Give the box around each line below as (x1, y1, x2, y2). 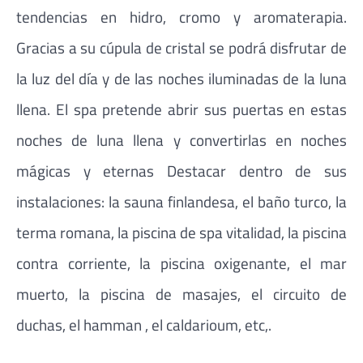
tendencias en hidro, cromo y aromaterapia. (16, 4, 347, 28)
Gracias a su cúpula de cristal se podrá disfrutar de (16, 35, 347, 59)
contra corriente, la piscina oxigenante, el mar (16, 250, 347, 275)
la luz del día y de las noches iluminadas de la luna (16, 66, 347, 90)
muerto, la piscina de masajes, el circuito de (16, 281, 347, 305)
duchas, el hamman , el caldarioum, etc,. (16, 312, 271, 336)
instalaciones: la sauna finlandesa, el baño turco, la (16, 189, 347, 213)
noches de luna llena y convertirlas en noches (16, 127, 347, 152)
